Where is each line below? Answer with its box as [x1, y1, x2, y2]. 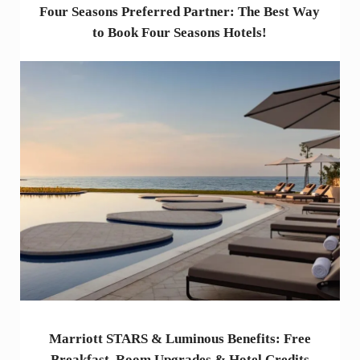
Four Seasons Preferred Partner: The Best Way [39, 4, 321, 20]
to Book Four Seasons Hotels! [92, 25, 268, 41]
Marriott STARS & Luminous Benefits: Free [48, 331, 311, 347]
